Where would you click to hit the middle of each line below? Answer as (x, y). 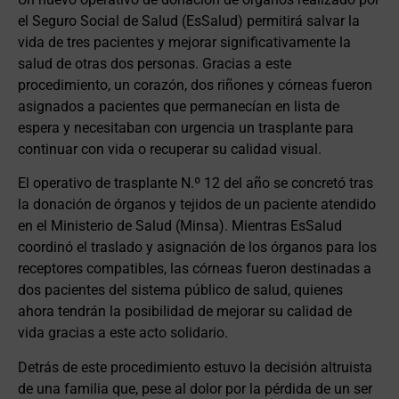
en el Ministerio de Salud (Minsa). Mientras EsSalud (180, 226)
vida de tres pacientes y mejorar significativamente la (184, 42)
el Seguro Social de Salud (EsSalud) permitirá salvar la (189, 20)
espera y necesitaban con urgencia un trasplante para (186, 127)
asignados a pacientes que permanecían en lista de (179, 106)
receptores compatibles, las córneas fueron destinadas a (195, 269)
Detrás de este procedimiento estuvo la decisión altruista (195, 367)
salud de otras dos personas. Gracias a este (155, 63)
